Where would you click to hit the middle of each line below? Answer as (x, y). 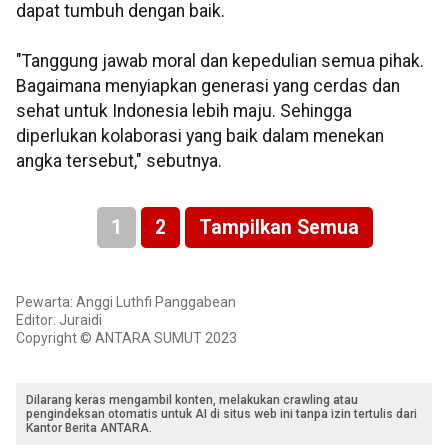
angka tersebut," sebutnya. (119, 161)
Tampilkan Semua (278, 228)
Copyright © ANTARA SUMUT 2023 (126, 338)
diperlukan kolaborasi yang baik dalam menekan (200, 136)
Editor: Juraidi (59, 320)
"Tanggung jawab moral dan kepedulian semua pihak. (220, 61)
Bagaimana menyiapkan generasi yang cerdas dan (208, 86)
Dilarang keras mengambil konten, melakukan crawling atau (192, 400)
